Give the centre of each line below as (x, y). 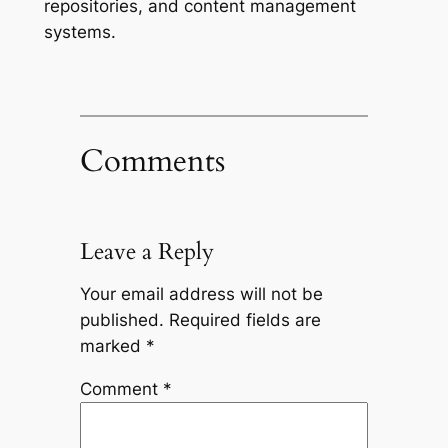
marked (112, 346)
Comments (152, 160)
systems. (79, 32)
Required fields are (244, 320)
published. (121, 320)
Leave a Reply (146, 251)
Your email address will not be (201, 294)
